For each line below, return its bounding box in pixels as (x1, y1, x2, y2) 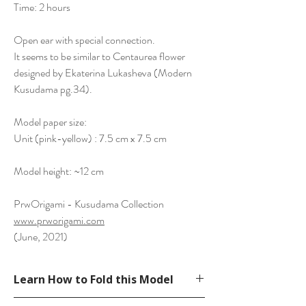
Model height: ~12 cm (14, 163, 104, 180)
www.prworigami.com (14, 212, 105, 229)
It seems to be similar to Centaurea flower (14, 48, 185, 65)
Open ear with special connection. (14, 32, 155, 48)
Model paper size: (14, 114, 87, 130)
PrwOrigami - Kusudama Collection (14, 196, 164, 212)
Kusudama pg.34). (14, 81, 92, 98)
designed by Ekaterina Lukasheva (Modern (14, 65, 192, 81)
